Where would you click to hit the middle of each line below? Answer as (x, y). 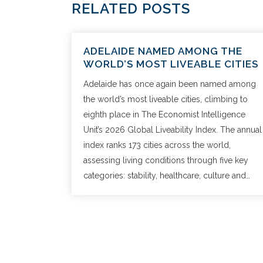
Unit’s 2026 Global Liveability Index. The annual (173, 130)
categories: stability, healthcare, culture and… (167, 176)
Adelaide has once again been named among (170, 84)
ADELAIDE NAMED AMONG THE (163, 51)
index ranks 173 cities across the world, (157, 145)
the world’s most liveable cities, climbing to (166, 99)
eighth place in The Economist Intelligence (164, 114)
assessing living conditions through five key (166, 160)
